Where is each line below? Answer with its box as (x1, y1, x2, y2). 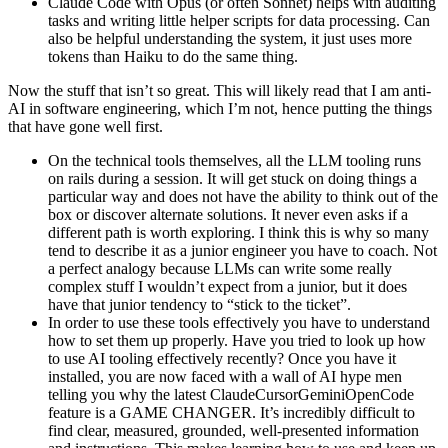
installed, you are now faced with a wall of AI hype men (48, 368, 402, 386)
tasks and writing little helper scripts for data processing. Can (48, 12, 430, 30)
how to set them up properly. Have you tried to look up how (48, 332, 426, 350)
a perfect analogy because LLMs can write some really (48, 260, 392, 278)
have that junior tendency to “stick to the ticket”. (48, 296, 351, 314)
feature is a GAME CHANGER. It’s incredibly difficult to (48, 404, 415, 422)
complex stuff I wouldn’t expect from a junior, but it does (48, 278, 407, 296)
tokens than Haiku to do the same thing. (48, 48, 298, 66)
